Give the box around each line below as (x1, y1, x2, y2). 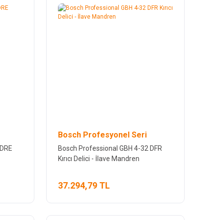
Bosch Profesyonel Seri (57, 130, 147, 139)
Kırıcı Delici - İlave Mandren (57, 154, 139, 163)
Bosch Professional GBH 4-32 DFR (57, 144, 162, 152)
